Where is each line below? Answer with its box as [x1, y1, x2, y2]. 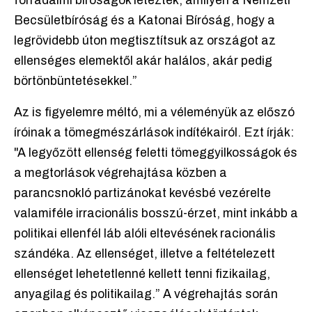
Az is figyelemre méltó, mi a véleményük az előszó [14, 106, 295, 120]
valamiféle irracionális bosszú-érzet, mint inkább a [14, 207, 298, 221]
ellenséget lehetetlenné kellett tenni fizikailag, [14, 267, 270, 281]
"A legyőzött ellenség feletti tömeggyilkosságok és [14, 146, 297, 160]
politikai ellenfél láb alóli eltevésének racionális [14, 227, 276, 241]
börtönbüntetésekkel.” [14, 75, 137, 88]
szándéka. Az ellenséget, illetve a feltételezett [14, 247, 275, 261]
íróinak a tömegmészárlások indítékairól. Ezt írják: [14, 126, 294, 140]
